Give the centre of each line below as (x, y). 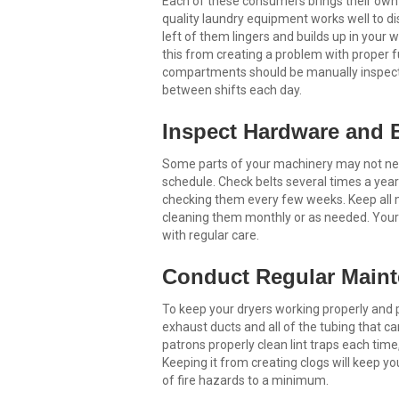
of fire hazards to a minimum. (245, 381)
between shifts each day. (232, 90)
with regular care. (211, 236)
